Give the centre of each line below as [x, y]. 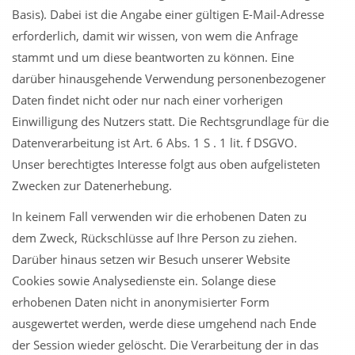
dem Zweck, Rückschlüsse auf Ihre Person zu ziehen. [155, 238]
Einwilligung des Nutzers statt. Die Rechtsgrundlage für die [170, 121]
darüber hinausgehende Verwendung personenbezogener [169, 78]
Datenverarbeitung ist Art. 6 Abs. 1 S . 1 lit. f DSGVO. [155, 143]
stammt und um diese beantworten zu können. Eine [153, 57]
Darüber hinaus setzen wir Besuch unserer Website [151, 259]
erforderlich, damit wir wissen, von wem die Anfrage [155, 36]
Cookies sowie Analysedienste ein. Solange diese [144, 281]
